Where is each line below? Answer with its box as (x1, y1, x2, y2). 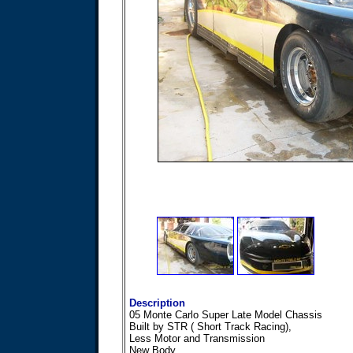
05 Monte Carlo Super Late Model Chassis (129, 309, 322, 321)
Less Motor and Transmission (129, 333, 265, 344)
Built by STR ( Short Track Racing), (129, 321, 292, 333)
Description (129, 297, 185, 309)
